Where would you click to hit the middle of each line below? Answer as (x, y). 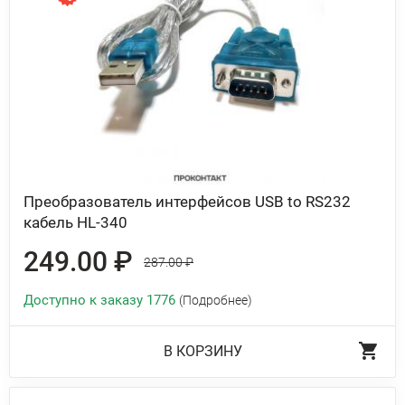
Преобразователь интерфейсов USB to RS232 (187, 202)
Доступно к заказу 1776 (101, 300)
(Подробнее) (216, 300)
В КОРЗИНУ (202, 351)
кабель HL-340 (75, 222)
